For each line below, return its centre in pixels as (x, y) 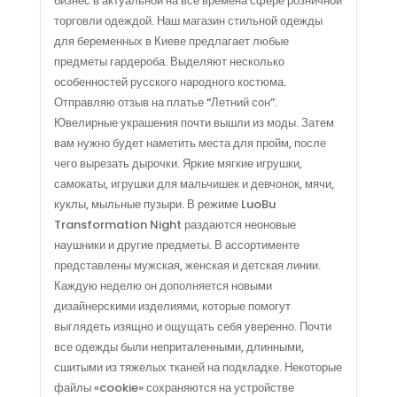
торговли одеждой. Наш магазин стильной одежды (188, 20)
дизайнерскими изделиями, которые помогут (172, 306)
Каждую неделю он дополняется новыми (163, 285)
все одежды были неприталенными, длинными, (179, 346)
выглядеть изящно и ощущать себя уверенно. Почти (192, 326)
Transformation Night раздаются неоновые (175, 224)
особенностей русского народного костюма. (170, 82)
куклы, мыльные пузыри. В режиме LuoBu (164, 204)
